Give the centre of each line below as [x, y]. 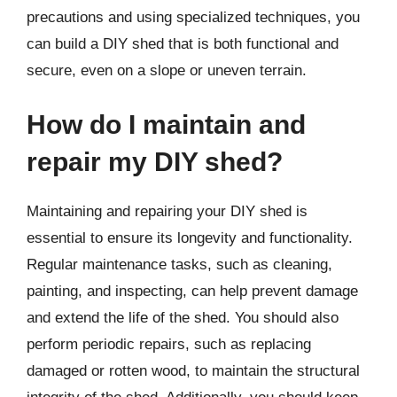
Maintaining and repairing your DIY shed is [167, 211]
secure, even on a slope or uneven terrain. [167, 70]
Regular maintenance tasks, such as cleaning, [179, 265]
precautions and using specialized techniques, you [193, 17]
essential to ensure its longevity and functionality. [190, 238]
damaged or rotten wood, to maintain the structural [193, 371]
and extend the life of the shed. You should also [183, 318]
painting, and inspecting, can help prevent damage [192, 291]
